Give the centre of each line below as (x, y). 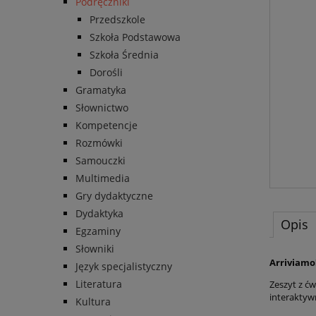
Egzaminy (98, 231)
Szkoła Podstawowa (135, 37)
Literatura (99, 284)
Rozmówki (99, 143)
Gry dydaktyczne (114, 196)
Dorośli (106, 73)
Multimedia (103, 178)
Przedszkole (117, 20)
